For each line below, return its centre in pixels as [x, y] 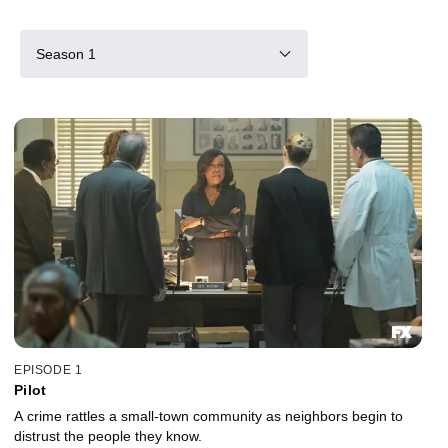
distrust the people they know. [108, 435]
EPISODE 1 [48, 369]
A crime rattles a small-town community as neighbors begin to [208, 415]
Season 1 [66, 53]
